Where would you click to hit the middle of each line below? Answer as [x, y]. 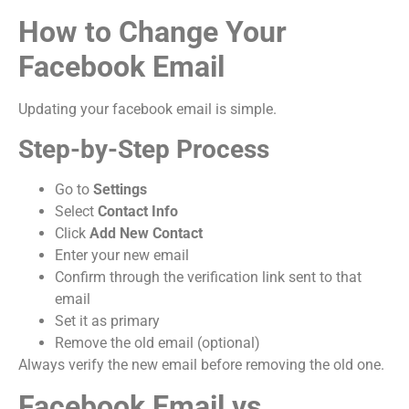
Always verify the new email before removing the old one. [201, 364]
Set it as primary [107, 320]
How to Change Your [152, 32]
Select [76, 211]
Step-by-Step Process [144, 149]
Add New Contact [146, 233]
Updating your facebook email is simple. [147, 110]
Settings [120, 189]
